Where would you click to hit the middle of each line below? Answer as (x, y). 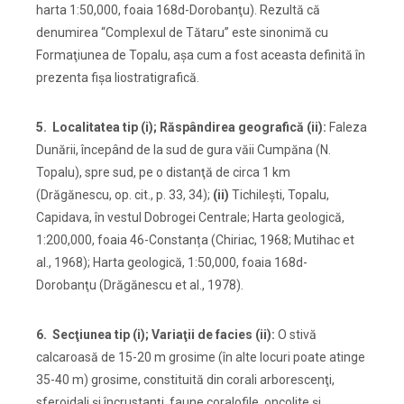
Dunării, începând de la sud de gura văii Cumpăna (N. (184, 150)
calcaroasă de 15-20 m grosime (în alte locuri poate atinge (201, 358)
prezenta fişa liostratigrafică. (118, 78)
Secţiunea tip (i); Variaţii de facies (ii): (165, 335)
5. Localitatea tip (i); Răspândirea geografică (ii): (183, 128)
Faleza (348, 128)
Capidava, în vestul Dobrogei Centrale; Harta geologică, (190, 218)
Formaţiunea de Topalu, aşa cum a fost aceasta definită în (201, 55)
